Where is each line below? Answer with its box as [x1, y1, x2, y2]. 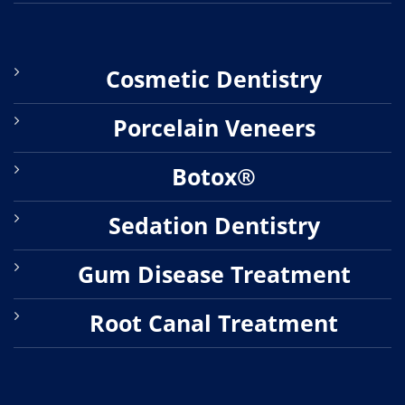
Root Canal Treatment [89, 306, 338, 338]
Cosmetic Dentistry [106, 62, 322, 94]
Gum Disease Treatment [77, 258, 351, 289]
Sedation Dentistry [108, 209, 320, 240]
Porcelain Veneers [112, 111, 316, 143]
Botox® [172, 160, 256, 192]
